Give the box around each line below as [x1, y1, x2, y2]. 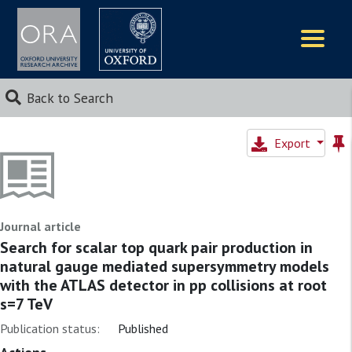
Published [118, 321, 168, 336]
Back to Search [26, 89, 113, 107]
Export [273, 135, 313, 151]
